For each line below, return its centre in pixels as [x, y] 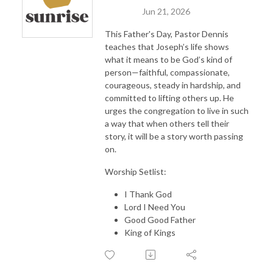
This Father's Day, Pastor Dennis [167, 34]
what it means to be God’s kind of [168, 59]
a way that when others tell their [167, 123]
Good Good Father [160, 219]
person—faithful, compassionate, [167, 72]
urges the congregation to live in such [177, 110]
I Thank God [148, 194]
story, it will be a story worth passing [174, 136]
